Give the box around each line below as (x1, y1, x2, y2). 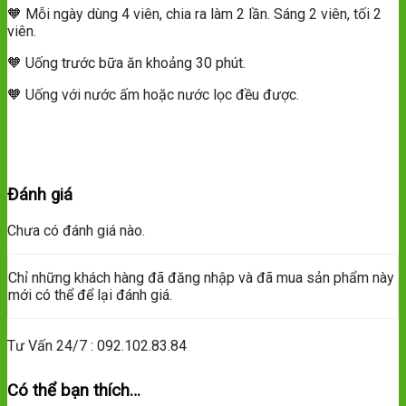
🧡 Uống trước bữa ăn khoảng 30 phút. (7, 54, 246, 72)
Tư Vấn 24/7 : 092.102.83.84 (7, 336, 187, 354)
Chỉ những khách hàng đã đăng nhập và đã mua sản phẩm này (8, 268, 394, 286)
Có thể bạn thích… (7, 380, 140, 401)
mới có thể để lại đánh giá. (8, 285, 172, 304)
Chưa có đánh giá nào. (7, 221, 145, 239)
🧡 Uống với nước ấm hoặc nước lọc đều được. (7, 86, 299, 104)
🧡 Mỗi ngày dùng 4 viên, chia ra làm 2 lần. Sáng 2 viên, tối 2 (7, 5, 382, 24)
